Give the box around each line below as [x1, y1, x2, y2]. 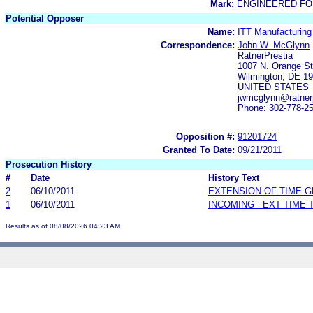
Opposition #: [176, 131, 235, 142]
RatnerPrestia [238, 50, 293, 61]
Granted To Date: [163, 144, 235, 155]
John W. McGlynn [238, 39, 310, 50]
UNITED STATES [238, 81, 309, 92]
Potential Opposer [6, 13, 84, 24]
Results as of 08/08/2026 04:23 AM [6, 221, 120, 230]
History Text [208, 172, 259, 183]
